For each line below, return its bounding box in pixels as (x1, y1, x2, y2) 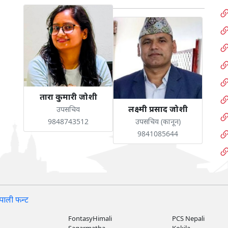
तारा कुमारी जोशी (39, 91, 97, 102)
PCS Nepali (172, 214, 205, 223)
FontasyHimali (68, 214, 112, 223)
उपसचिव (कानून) (135, 117, 181, 126)
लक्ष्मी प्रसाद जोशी (128, 103, 188, 115)
